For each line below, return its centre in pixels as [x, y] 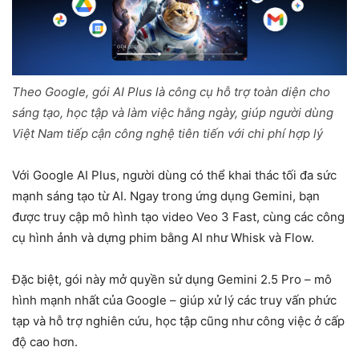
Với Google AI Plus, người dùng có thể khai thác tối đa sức [174, 175]
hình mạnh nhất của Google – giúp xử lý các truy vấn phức [174, 301]
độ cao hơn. [45, 342]
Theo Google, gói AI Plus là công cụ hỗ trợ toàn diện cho [171, 92]
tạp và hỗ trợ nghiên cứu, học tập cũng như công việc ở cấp [178, 321]
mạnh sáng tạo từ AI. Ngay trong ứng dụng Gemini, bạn [166, 196]
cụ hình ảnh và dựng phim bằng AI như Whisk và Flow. [163, 238]
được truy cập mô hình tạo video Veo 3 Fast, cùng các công [178, 217]
